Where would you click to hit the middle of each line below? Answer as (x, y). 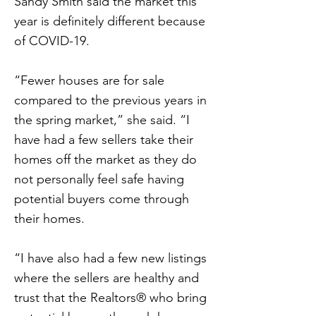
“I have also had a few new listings (110, 258)
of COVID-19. (52, 41)
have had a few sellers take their (104, 140)
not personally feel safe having (99, 179)
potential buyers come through (102, 199)
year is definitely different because (110, 21)
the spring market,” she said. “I (102, 120)
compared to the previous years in (110, 100)
